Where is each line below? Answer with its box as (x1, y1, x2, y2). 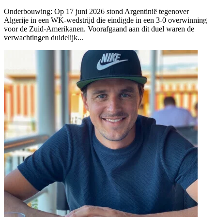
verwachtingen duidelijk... (4, 33, 83, 42)
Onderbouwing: (4, 7, 52, 15)
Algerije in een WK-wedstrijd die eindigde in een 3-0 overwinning (4, 15, 207, 24)
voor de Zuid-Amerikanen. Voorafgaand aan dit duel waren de (4, 24, 194, 33)
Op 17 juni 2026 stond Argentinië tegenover (52, 7, 189, 15)
